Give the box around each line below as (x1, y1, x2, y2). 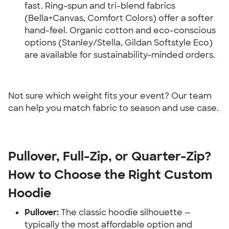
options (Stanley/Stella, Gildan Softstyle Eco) (25, 37, 213, 48)
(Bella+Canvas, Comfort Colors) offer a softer (25, 13, 214, 24)
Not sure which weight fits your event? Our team (8, 90, 212, 101)
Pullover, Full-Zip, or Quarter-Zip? (8, 148, 211, 164)
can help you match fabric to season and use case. (8, 103, 219, 113)
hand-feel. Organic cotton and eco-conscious (25, 25, 216, 36)
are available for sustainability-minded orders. (25, 50, 215, 60)
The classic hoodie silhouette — (59, 207, 191, 218)
